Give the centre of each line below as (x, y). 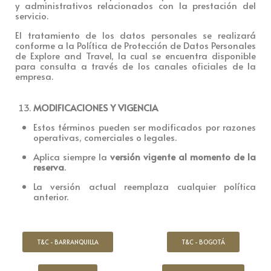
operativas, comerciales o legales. (105, 137)
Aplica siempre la (72, 156)
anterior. (51, 196)
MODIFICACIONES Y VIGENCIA (96, 107)
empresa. (34, 76)
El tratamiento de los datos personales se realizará (135, 34)
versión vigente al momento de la (183, 156)
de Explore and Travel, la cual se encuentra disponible (135, 55)
